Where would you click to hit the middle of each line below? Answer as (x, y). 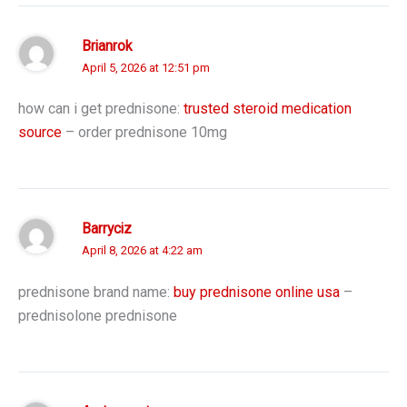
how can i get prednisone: (101, 109)
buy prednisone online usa (257, 292)
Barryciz (107, 229)
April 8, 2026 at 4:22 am (142, 251)
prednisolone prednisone (98, 315)
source (40, 133)
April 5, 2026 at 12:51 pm (146, 67)
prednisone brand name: (96, 292)
